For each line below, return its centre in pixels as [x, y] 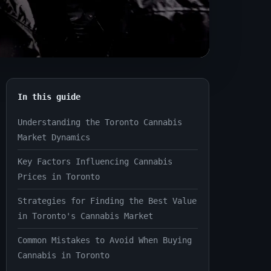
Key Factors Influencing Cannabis [95, 162]
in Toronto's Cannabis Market [85, 216]
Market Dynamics [54, 137]
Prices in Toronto [59, 177]
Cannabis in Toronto [64, 255]
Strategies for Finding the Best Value [107, 201]
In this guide [49, 97]
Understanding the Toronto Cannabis [100, 122]
